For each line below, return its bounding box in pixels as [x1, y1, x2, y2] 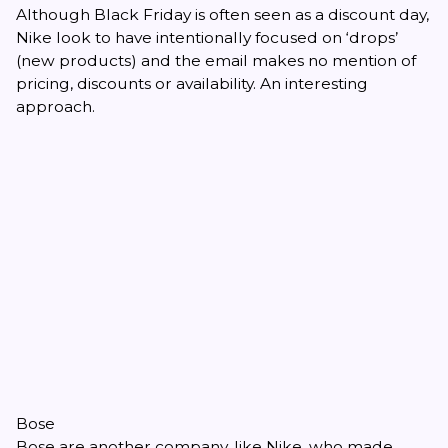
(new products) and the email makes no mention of [16, 50, 416, 70]
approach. [16, 96, 95, 116]
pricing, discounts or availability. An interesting [16, 73, 368, 93]
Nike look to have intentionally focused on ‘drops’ [16, 27, 398, 47]
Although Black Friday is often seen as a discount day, [16, 4, 429, 24]
